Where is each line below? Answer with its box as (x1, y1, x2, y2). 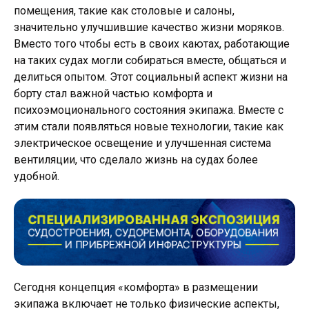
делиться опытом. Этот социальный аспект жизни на (14, 70, 288, 83)
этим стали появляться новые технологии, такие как (14, 120, 283, 133)
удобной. (14, 170, 59, 183)
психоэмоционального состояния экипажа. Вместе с (14, 103, 283, 117)
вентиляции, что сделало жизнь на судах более (14, 153, 258, 166)
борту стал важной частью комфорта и (14, 87, 212, 100)
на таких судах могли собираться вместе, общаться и (14, 54, 286, 67)
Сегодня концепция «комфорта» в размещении (14, 281, 258, 295)
